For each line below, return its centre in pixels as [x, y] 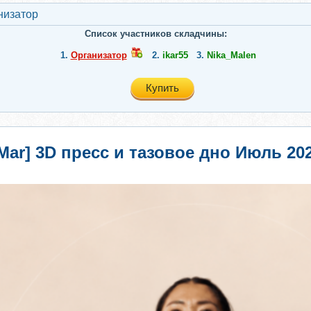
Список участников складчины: [155, 34]
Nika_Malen [231, 55]
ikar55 [175, 55]
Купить [162, 88]
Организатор [99, 55]
